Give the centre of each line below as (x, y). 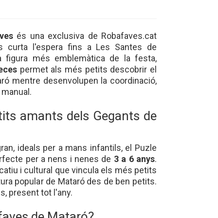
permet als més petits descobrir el (87, 70)
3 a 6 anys (134, 159)
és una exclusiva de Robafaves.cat (85, 36)
